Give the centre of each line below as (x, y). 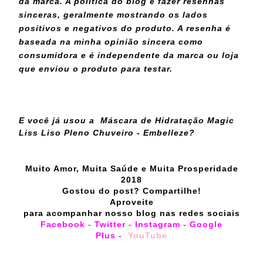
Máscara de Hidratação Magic (166, 120)
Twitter (110, 224)
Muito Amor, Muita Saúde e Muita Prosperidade (131, 168)
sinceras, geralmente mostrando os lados (113, 14)
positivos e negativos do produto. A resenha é (125, 28)
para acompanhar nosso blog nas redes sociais (131, 213)
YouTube (148, 235)
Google (206, 224)
